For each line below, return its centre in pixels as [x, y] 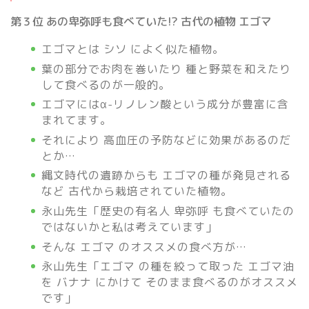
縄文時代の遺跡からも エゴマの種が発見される [166, 176]
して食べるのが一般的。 [106, 84]
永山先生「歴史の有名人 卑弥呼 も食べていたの [168, 211]
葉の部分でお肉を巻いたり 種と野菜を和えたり [166, 69]
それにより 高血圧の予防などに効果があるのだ [166, 140]
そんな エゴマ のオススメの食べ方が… [144, 247]
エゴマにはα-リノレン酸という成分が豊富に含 [165, 104]
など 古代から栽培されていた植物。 [137, 191]
